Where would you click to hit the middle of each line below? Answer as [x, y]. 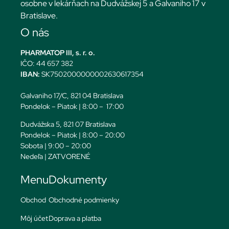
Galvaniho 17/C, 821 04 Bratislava [72, 95]
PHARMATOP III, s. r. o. [58, 52]
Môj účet [34, 218]
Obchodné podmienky [84, 200]
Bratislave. [39, 15]
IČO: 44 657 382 [47, 63]
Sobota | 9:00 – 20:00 [56, 145]
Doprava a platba [75, 218]
